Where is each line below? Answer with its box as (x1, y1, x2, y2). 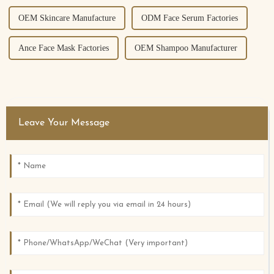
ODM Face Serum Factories (141, 13, 238, 23)
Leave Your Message (18, 118, 109, 128)
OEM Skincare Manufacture (18, 13, 116, 23)
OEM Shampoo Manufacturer (134, 43, 237, 53)
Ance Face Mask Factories (18, 43, 109, 53)
